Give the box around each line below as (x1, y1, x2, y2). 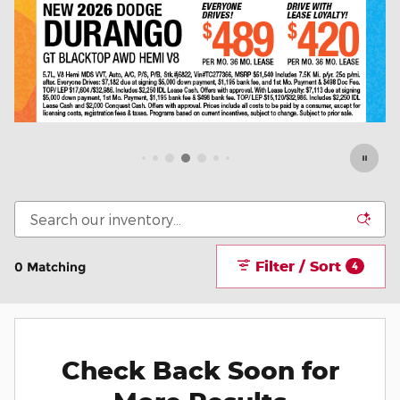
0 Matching (14, 258, 86, 275)
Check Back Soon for (61, 354, 339, 387)
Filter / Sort (255, 256, 342, 275)
